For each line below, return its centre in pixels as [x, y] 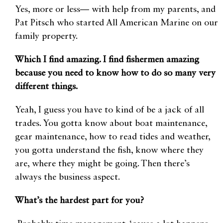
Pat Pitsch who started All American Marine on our [116, 23]
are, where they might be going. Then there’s [102, 164]
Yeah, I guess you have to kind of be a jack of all [110, 110]
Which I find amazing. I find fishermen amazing [107, 60]
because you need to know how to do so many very [115, 73]
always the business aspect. [67, 177]
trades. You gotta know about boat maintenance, [111, 124]
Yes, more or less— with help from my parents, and [115, 10]
